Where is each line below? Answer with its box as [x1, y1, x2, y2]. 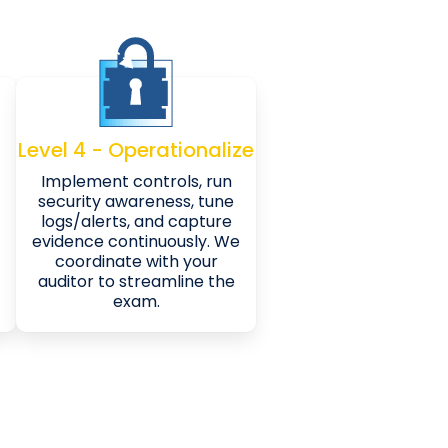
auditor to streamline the [37, 269, 235, 293]
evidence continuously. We [32, 229, 240, 253]
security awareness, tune [38, 189, 234, 213]
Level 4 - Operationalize [18, 135, 254, 164]
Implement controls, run [40, 169, 232, 193]
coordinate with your [54, 249, 218, 273]
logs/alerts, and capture [40, 209, 232, 233]
